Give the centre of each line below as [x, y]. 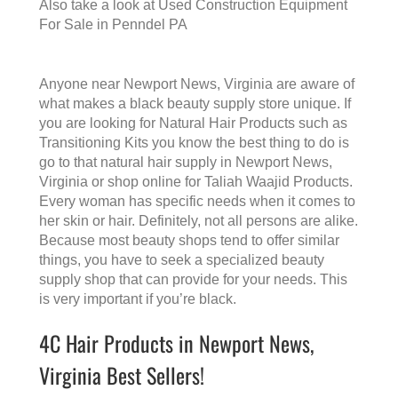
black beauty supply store [210, 104]
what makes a [84, 104]
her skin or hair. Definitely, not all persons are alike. [199, 221]
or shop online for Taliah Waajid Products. [220, 182]
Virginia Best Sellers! [122, 375]
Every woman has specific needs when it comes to [197, 202]
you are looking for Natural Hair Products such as [193, 123]
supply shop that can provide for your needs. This [193, 280]
